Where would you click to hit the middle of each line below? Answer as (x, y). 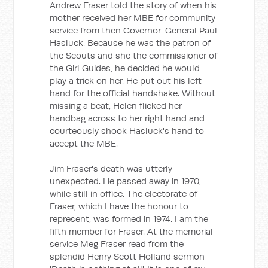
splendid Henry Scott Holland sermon (127, 256)
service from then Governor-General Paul (134, 30)
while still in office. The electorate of (124, 194)
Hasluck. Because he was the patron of (130, 43)
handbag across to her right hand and (127, 118)
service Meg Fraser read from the (117, 244)
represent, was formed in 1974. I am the (129, 219)
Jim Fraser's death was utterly (111, 168)
